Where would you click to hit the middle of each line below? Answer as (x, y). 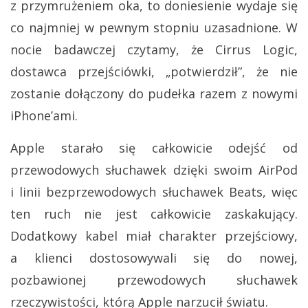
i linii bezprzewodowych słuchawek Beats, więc (154, 192)
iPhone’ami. (44, 116)
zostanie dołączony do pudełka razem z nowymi (154, 94)
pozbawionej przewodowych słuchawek (154, 280)
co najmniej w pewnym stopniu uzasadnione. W (154, 28)
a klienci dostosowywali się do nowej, (154, 258)
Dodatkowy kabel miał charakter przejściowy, (154, 236)
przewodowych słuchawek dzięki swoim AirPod (154, 170)
